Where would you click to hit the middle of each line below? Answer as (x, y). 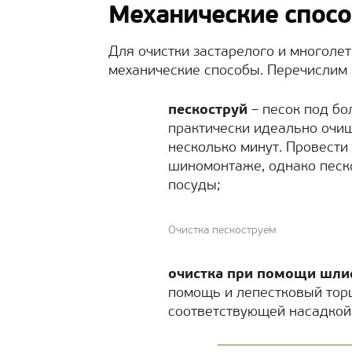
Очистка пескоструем (222, 231)
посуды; (194, 186)
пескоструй (208, 110)
